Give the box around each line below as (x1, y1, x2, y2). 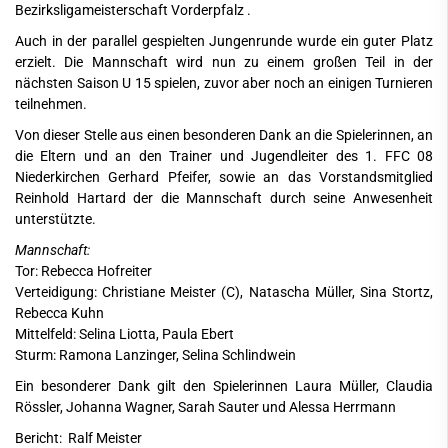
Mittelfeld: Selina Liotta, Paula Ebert (15, 326, 234, 344)
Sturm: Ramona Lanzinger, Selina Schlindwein (15, 347, 296, 365)
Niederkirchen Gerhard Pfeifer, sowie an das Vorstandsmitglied (15, 169, 433, 187)
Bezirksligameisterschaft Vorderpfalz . (15, 2, 251, 20)
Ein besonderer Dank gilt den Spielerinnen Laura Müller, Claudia (15, 378, 433, 396)
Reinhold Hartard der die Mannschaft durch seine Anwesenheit (15, 190, 433, 208)
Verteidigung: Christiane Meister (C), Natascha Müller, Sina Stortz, (15, 284, 433, 302)
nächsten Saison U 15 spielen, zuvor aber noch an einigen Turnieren (15, 75, 433, 93)
